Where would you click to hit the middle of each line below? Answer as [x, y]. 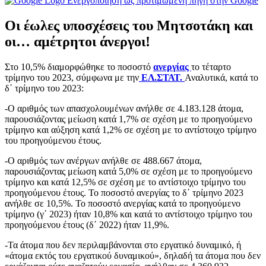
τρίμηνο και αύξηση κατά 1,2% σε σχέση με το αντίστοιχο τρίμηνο [131, 129]
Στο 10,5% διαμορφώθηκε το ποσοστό [79, 66]
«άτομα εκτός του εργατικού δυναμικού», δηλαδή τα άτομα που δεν [133, 255]
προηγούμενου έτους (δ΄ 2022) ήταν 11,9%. [87, 224]
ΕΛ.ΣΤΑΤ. [162, 77]
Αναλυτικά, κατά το [221, 77]
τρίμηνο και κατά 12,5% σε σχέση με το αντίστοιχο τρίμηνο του [125, 182]
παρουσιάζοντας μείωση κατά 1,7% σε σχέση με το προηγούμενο [129, 119]
